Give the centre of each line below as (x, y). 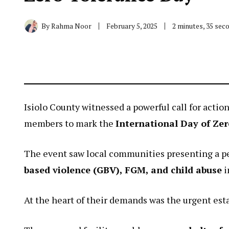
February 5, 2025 (132, 26)
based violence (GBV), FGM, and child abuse (123, 169)
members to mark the (70, 123)
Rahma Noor (71, 26)
